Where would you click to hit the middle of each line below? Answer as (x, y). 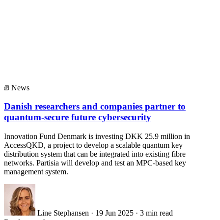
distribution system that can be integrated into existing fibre (95, 154)
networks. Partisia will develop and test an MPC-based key (95, 163)
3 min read (156, 213)
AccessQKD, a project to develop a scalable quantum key (93, 145)
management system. (36, 171)
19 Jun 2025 (114, 213)
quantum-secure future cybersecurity (78, 117)
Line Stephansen (63, 213)
